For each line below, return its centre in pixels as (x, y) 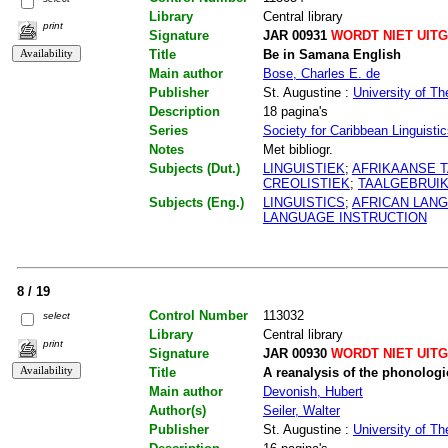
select (57, 316)
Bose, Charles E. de (321, 74)
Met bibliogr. (297, 150)
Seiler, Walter (301, 411)
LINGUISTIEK (303, 169)
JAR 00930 (294, 354)
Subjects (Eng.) (196, 203)
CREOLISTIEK (306, 184)
